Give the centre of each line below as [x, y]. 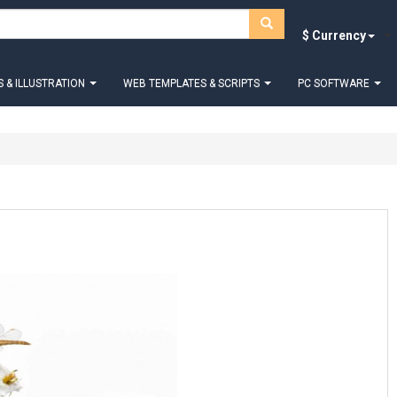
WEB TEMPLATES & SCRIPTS [193, 83]
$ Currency [339, 35]
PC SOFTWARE [335, 83]
